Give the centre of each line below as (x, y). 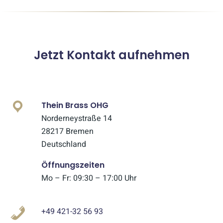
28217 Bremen (68, 131)
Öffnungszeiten (73, 165)
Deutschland (64, 144)
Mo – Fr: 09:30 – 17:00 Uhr (89, 178)
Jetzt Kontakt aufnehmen (111, 55)
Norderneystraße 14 (77, 118)
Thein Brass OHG (75, 105)
